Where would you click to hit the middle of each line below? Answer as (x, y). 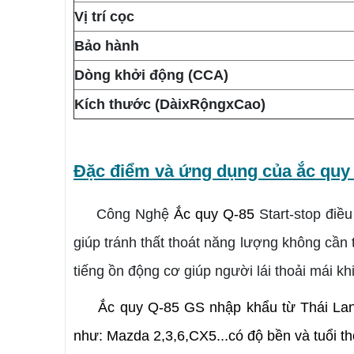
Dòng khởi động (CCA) (151, 75)
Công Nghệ (122, 215)
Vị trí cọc (106, 17)
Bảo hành (107, 46)
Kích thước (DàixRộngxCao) (170, 105)
